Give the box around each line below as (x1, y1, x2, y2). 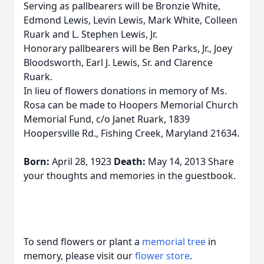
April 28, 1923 (52, 155, 114, 168)
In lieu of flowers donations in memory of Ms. (24, 84, 227, 97)
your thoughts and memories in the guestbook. (24, 169, 236, 182)
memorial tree (142, 235, 206, 248)
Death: (114, 155, 148, 168)
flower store (135, 249, 190, 262)
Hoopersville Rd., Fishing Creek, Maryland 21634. (24, 127, 239, 140)
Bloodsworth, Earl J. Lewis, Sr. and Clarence (24, 56, 213, 69)
